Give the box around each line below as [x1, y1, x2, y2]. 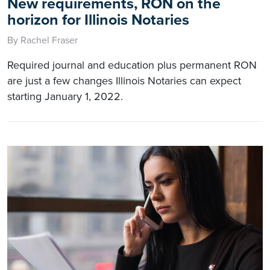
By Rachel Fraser [7, 34, 78, 46]
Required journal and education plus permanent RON [7, 58, 257, 72]
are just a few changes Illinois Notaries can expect [7, 74, 241, 87]
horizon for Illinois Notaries [7, 10, 189, 29]
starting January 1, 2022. [7, 89, 123, 103]
